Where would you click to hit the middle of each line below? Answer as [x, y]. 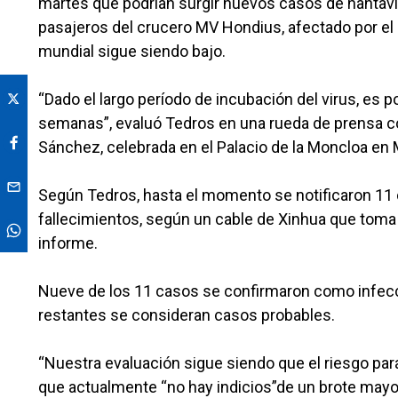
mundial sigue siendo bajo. [132, 52]
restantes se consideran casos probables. [187, 315]
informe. [68, 243]
